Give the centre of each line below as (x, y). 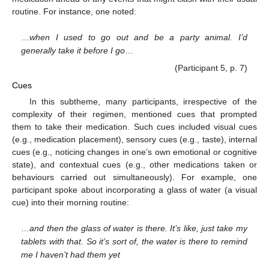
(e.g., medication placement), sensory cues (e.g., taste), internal (134, 139)
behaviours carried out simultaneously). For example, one (134, 177)
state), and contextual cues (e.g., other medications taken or (134, 164)
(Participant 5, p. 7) (211, 68)
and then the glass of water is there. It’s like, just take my (138, 228)
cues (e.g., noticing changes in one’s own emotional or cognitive (134, 152)
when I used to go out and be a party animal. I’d (138, 38)
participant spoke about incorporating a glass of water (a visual (134, 189)
